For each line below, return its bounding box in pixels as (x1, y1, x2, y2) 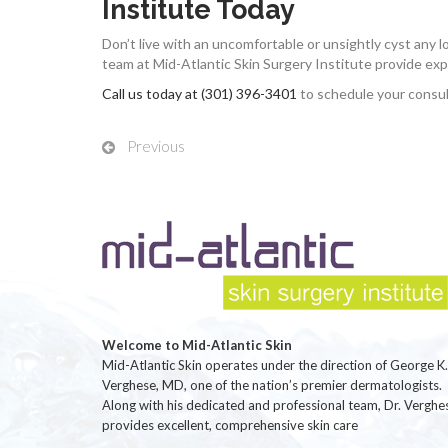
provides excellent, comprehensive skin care (102, 416, 358, 433)
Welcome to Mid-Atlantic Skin (102, 336, 292, 353)
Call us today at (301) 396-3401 (102, 84, 297, 102)
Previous (127, 136, 185, 155)
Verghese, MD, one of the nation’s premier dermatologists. (102, 376, 442, 393)
